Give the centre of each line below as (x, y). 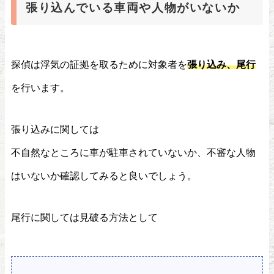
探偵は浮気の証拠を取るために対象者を (99, 64)
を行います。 (40, 87)
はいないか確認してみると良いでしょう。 (104, 175)
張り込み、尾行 (221, 64)
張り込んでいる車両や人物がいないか (133, 7)
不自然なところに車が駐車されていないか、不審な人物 (133, 152)
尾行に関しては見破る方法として (84, 217)
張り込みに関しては (55, 129)
